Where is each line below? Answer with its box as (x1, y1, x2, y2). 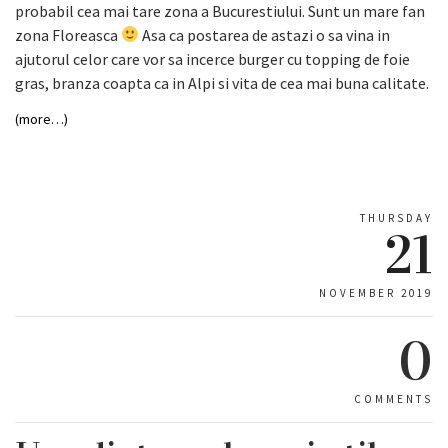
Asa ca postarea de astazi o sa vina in (139, 24, 391, 45)
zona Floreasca (15, 24, 121, 45)
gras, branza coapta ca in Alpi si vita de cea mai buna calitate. (15, 72, 429, 93)
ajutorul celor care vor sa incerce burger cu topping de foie (15, 48, 410, 69)
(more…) (15, 109, 68, 128)
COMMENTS (354, 391, 433, 406)
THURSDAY (360, 210, 433, 225)
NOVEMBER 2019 (319, 285, 433, 300)
